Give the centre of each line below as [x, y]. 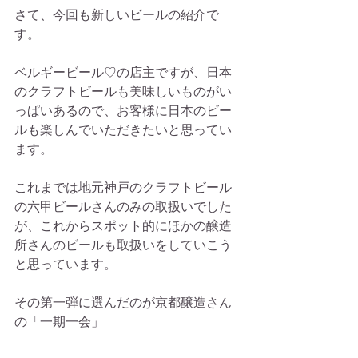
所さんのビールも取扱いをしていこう [123, 245]
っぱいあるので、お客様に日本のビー [123, 111]
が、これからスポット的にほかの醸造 [123, 226]
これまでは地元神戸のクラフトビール [123, 187]
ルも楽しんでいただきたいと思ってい [123, 130]
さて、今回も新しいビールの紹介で [117, 15]
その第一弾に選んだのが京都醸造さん [123, 302]
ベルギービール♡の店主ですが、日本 [123, 72]
